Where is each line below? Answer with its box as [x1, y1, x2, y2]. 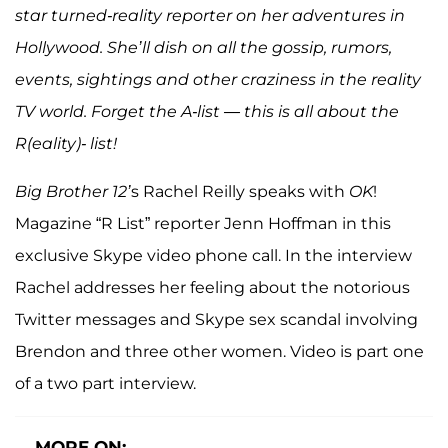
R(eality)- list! [15, 133, 117, 153]
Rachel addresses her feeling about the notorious [15, 277, 410, 297]
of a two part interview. [15, 373, 196, 393]
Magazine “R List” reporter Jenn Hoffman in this [15, 213, 391, 233]
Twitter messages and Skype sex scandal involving [15, 309, 418, 329]
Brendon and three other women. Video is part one [15, 341, 424, 361]
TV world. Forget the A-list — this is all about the [15, 101, 399, 121]
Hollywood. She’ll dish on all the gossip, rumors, [15, 37, 392, 57]
